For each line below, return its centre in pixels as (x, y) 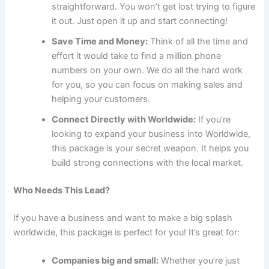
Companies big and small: (105, 261)
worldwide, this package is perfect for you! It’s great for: (127, 232)
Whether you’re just (199, 261)
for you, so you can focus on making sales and (147, 85)
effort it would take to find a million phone (137, 56)
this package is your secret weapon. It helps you (150, 149)
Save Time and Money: (100, 42)
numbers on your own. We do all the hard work (147, 71)
